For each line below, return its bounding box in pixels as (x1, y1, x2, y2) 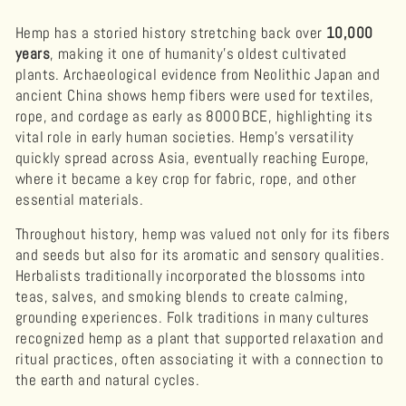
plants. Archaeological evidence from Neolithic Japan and (15, 64, 381, 84)
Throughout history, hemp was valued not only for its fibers (15, 224, 391, 244)
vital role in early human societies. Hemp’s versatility (15, 127, 354, 147)
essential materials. (15, 189, 144, 209)
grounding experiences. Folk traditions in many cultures (15, 307, 370, 327)
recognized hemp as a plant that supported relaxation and (15, 328, 384, 348)
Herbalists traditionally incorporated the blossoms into (15, 266, 366, 285)
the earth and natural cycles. (15, 370, 200, 390)
